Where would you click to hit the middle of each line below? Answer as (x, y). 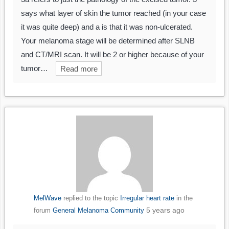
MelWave (47, 198)
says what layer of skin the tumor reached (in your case (113, 13)
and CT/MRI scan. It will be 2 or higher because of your (112, 55)
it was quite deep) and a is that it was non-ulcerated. (107, 27)
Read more (79, 68)
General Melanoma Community (98, 211)
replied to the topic (90, 198)
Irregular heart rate (147, 198)
